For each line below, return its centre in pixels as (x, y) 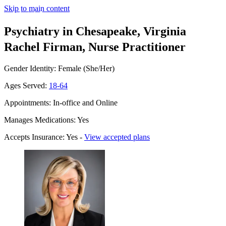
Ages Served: (26, 85)
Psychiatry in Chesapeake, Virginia (95, 31)
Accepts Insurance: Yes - (44, 137)
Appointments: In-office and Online (61, 102)
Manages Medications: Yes (46, 120)
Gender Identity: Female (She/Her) (59, 68)
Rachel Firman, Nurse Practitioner (95, 47)
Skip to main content (37, 8)
